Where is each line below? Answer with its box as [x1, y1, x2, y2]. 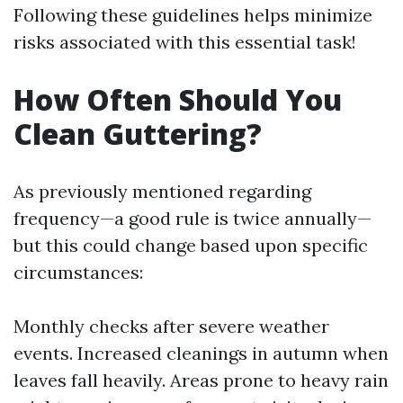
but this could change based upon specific [13, 234, 368, 256]
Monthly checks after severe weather [13, 315, 329, 337]
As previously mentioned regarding [13, 180, 311, 202]
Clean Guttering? [13, 114, 262, 153]
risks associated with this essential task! [13, 31, 356, 53]
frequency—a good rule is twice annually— [13, 207, 372, 229]
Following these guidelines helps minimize [13, 4, 372, 26]
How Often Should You [13, 80, 342, 119]
